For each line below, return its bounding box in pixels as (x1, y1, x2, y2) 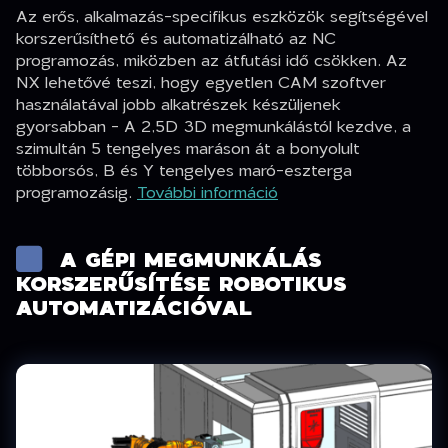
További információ (137, 176, 278, 206)
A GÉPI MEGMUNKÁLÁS (60, 241, 322, 278)
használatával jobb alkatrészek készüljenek (16, 88, 341, 118)
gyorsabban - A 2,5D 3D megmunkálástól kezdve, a (16, 110, 411, 140)
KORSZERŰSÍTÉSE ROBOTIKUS (16, 265, 347, 302)
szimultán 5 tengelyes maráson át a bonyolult (16, 132, 360, 162)
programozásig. (16, 176, 137, 206)
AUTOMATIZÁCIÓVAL (16, 289, 252, 326)
